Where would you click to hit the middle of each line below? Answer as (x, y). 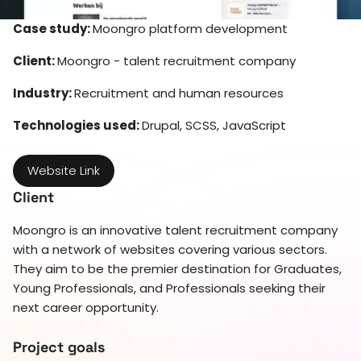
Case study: (53, 28)
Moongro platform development (190, 28)
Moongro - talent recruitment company (176, 60)
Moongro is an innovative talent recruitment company (175, 230)
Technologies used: (77, 125)
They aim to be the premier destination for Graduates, (177, 268)
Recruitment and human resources (179, 93)
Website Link (64, 170)
